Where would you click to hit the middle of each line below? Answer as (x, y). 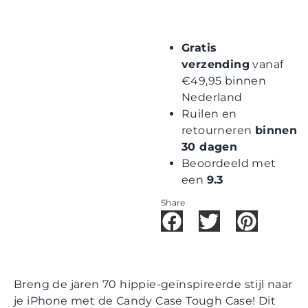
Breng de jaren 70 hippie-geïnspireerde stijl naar (153, 284)
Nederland (212, 97)
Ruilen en (209, 113)
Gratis (199, 47)
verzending (216, 64)
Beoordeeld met (229, 163)
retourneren (218, 130)
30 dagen (210, 146)
